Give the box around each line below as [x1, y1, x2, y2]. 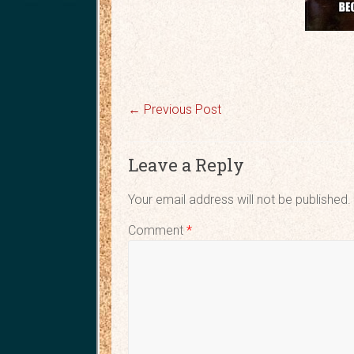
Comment [128, 223, 187, 239]
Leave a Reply [128, 153, 245, 177]
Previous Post [141, 102, 222, 118]
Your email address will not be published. [128, 192, 352, 208]
